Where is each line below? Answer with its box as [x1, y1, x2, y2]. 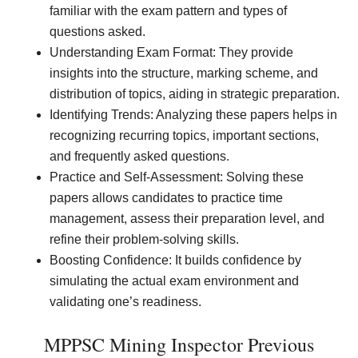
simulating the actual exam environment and [50, 274, 300, 288]
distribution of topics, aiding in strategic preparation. [50, 87, 340, 101]
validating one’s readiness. [50, 295, 202, 308]
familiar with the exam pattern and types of [50, 4, 288, 18]
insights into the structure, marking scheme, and [50, 66, 319, 80]
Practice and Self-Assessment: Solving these [50, 170, 304, 184]
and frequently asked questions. [50, 149, 230, 163]
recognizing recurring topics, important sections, [50, 129, 320, 142]
